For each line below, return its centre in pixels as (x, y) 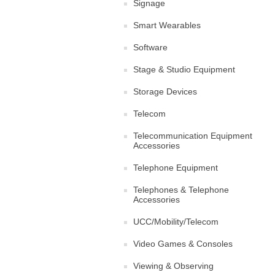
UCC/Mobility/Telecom (176, 222)
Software (150, 47)
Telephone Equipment (176, 168)
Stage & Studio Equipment (184, 69)
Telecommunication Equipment (193, 136)
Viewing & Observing (173, 266)
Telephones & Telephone (181, 190)
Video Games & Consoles (183, 244)
